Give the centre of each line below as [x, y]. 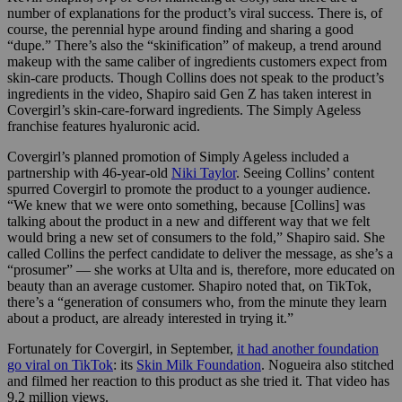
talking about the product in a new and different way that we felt [188, 222]
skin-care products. [61, 78]
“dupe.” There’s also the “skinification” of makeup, [153, 46]
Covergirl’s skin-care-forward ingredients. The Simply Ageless [184, 110]
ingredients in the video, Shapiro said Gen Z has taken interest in [189, 94]
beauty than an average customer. [101, 286]
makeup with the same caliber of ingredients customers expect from [197, 62]
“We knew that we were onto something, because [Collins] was [186, 205]
